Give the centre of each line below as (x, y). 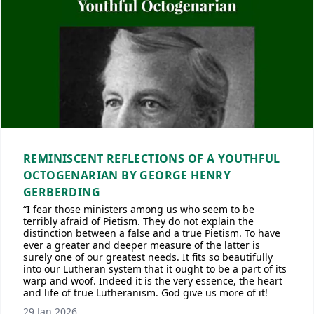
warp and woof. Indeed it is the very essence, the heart (153, 281)
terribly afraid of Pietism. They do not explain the (138, 221)
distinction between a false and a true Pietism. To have (152, 233)
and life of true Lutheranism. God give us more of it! (145, 293)
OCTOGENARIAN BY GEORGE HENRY (127, 175)
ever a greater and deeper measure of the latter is (142, 245)
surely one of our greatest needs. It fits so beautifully (148, 257)
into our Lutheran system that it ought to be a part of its (155, 269)
